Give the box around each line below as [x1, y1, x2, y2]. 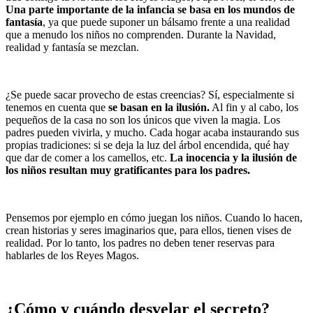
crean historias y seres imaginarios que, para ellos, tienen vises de [6, 224, 291, 236]
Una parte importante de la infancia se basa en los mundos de [6, 3, 295, 15]
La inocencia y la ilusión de [170, 151, 297, 163]
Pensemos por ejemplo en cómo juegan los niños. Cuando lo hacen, [6, 211, 303, 224]
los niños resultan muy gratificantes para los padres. [6, 163, 250, 176]
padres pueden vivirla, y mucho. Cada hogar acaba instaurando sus [6, 126, 299, 138]
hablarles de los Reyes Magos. [6, 249, 139, 261]
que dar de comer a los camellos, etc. [6, 151, 170, 163]
